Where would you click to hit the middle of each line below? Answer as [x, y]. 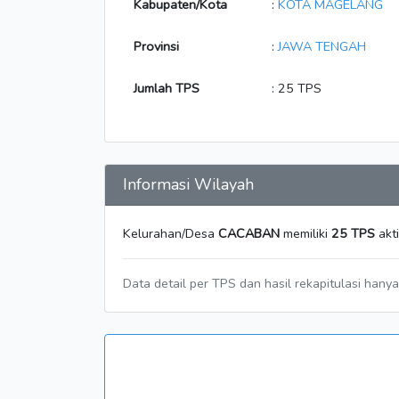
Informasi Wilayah [188, 184]
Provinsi [156, 46]
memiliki [305, 233]
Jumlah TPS [167, 88]
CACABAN [249, 233]
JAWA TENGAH [322, 46]
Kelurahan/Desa [171, 233]
